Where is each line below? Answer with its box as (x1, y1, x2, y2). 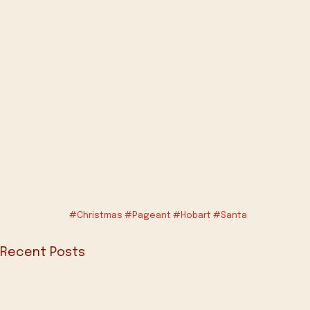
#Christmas (69, 211, 122, 220)
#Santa (213, 211, 247, 220)
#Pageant (125, 211, 171, 220)
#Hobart (173, 211, 211, 220)
